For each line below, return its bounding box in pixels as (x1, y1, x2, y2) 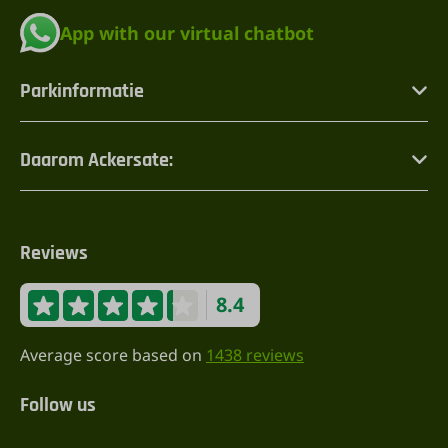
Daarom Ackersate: (20, 147, 173, 174)
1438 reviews (206, 344, 304, 367)
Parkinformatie (20, 78, 144, 105)
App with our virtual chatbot (60, 21, 314, 46)
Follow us (20, 392, 96, 419)
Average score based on (20, 344, 206, 367)
